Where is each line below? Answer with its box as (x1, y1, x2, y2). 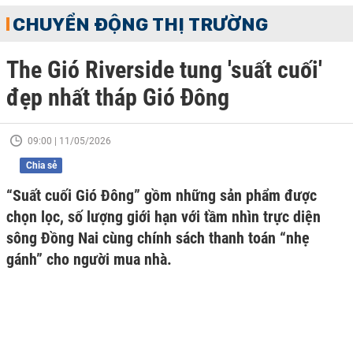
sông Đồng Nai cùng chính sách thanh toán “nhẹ (6, 229, 310, 247)
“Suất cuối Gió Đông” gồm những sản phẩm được (6, 186, 317, 205)
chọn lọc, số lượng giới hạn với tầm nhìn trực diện (6, 207, 321, 226)
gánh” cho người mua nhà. (6, 250, 172, 269)
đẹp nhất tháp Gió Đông (6, 84, 229, 111)
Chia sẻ (25, 160, 57, 171)
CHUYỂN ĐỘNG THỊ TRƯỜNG (13, 12, 268, 35)
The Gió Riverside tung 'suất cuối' (6, 56, 322, 84)
